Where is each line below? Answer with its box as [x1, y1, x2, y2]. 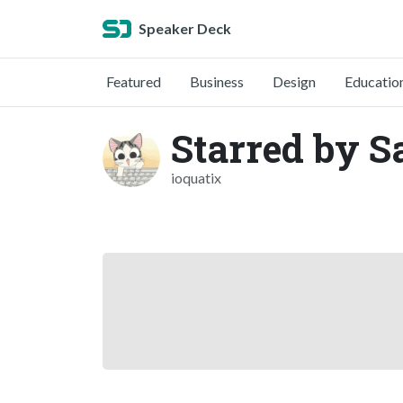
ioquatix [171, 169, 221, 186]
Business [190, 73, 244, 90]
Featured [106, 73, 161, 90]
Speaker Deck [139, 20, 231, 37]
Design [273, 73, 316, 90]
